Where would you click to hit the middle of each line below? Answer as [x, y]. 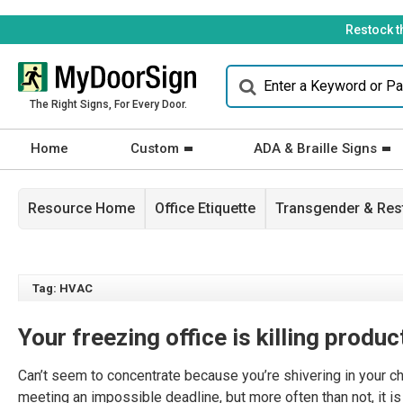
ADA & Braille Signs [316, 148]
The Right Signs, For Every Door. [108, 104]
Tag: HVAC [63, 288]
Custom [154, 148]
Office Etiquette [205, 208]
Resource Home [81, 208]
